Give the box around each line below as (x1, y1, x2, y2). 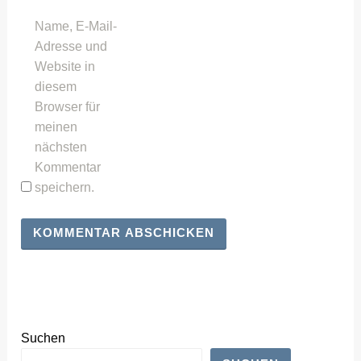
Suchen (21, 331, 66, 346)
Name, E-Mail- (35, 19, 118, 33)
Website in (35, 59, 96, 73)
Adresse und (35, 39, 108, 53)
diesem (35, 79, 77, 93)
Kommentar (35, 160, 102, 174)
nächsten (35, 139, 88, 154)
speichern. (35, 180, 95, 194)
